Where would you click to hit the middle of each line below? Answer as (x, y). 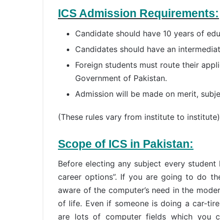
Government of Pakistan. (121, 78)
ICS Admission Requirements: (138, 14)
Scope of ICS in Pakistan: (126, 144)
